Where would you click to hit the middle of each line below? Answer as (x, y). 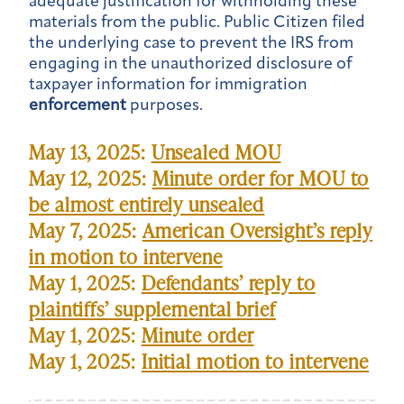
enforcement (78, 106)
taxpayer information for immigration (168, 85)
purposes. (165, 106)
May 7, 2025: (86, 231)
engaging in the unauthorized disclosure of (190, 64)
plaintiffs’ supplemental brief (152, 309)
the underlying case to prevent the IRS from (191, 43)
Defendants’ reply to (228, 283)
